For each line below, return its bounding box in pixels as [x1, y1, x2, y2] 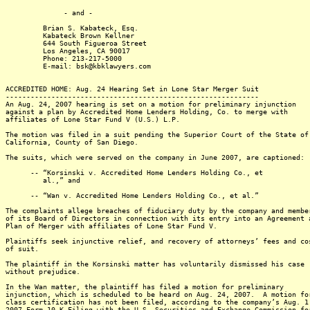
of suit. [6, 245, 39, 253]
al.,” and [6, 176, 80, 184]
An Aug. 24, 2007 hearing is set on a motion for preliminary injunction [6, 100, 296, 108]
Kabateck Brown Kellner [6, 32, 134, 39]
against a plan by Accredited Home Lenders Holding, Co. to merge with [6, 108, 288, 116]
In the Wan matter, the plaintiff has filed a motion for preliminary [6, 283, 284, 291]
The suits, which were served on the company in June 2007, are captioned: [6, 154, 304, 161]
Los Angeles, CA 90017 [6, 47, 130, 55]
